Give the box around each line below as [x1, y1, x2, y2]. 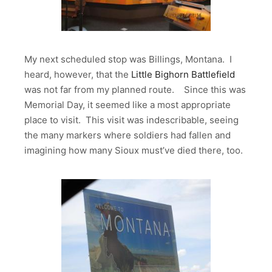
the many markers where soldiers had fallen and [24, 129, 231, 141]
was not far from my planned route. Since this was [24, 84, 246, 96]
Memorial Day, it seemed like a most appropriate [24, 99, 231, 111]
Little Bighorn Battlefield [131, 69, 235, 81]
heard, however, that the [24, 69, 131, 81]
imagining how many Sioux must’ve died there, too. [24, 144, 243, 157]
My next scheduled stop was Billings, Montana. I [24, 53, 232, 66]
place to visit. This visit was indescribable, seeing [24, 114, 239, 126]
